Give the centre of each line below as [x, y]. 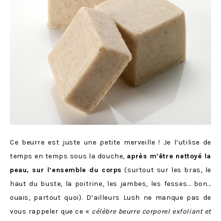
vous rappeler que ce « [51, 212]
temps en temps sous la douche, [69, 156]
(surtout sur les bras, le [166, 170]
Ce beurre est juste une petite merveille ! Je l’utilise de [110, 143]
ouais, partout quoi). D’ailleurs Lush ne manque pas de [110, 198]
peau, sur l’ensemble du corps [66, 170]
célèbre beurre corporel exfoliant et [151, 212]
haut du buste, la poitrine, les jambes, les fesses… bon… [110, 184]
